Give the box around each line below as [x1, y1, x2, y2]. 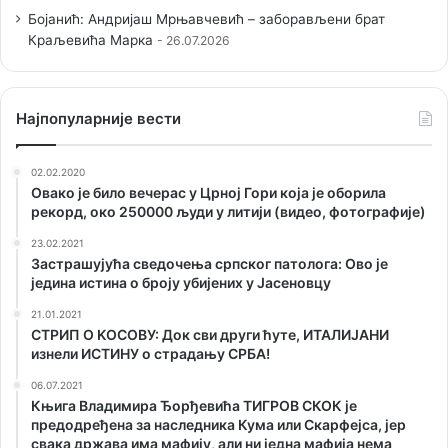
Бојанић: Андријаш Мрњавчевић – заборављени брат [28, 10, 385, 27]
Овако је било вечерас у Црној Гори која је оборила [31, 183, 386, 201]
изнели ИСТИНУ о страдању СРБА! [31, 344, 270, 362]
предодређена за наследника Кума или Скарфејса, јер [31, 415, 406, 433]
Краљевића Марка [28, 31, 153, 48]
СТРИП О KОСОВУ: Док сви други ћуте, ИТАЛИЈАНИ [31, 325, 389, 343]
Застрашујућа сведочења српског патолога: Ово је [31, 254, 388, 272]
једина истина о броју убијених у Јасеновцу [31, 273, 331, 291]
